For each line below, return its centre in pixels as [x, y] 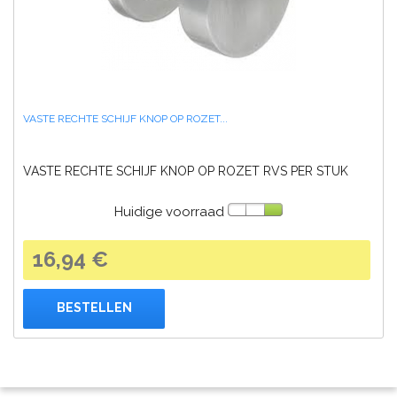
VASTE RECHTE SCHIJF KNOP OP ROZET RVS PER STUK [186, 171]
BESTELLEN [94, 307]
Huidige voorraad [169, 212]
